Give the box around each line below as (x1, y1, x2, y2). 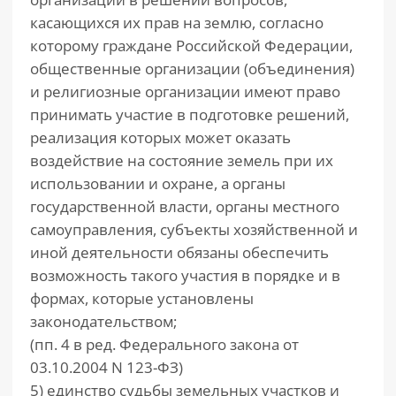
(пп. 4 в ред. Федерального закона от (30, 334, 299, 354)
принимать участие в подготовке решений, (30, 104, 349, 125)
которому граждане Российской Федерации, (30, 35, 353, 56)
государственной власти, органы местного (30, 196, 339, 217)
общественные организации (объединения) (30, 58, 354, 79)
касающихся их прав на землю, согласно (30, 12, 324, 33)
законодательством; (30, 311, 177, 331)
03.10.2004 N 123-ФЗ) (30, 357, 183, 377)
